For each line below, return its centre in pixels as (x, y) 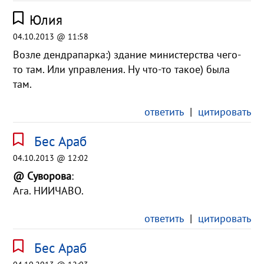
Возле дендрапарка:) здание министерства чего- (127, 55)
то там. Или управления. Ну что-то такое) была (122, 70)
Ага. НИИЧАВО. (49, 191)
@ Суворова (42, 176)
